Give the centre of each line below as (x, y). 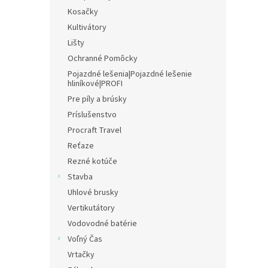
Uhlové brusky (93, 193)
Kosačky (83, 12)
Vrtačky (81, 255)
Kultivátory (87, 28)
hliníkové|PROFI (95, 84)
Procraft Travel (95, 130)
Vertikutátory (91, 208)
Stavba (80, 177)
